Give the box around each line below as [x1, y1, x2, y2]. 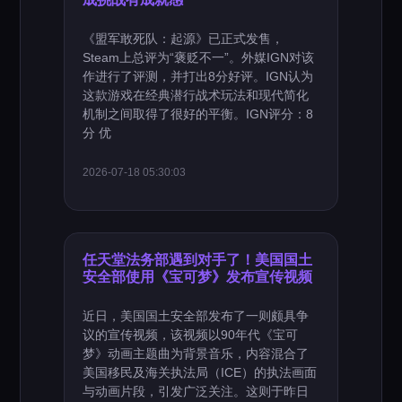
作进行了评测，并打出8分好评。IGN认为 [83, 69, 314, 83]
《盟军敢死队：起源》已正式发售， [83, 31, 284, 46]
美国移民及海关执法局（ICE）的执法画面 [83, 365, 318, 380]
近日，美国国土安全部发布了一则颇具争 [83, 309, 310, 323]
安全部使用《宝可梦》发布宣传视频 [83, 268, 313, 284]
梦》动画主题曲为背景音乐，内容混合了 [83, 346, 310, 361]
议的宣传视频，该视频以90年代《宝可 [83, 328, 299, 342]
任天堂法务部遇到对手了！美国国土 [83, 251, 313, 267]
